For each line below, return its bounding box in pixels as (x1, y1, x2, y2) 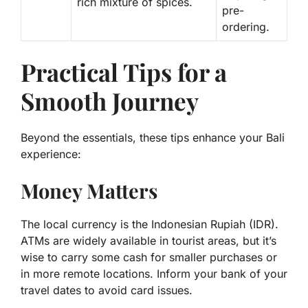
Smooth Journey (21, 84, 199, 117)
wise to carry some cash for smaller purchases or (21, 250, 277, 264)
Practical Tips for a (21, 55, 227, 88)
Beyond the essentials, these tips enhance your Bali (21, 130, 285, 144)
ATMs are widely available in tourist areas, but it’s (21, 233, 276, 247)
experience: (21, 146, 81, 161)
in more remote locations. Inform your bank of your (21, 266, 287, 280)
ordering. (222, 19, 269, 34)
